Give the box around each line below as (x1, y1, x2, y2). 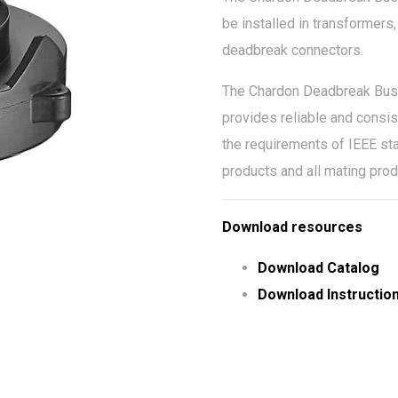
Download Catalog (257, 259, 379, 276)
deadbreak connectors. (221, 41, 363, 59)
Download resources (221, 218, 362, 235)
